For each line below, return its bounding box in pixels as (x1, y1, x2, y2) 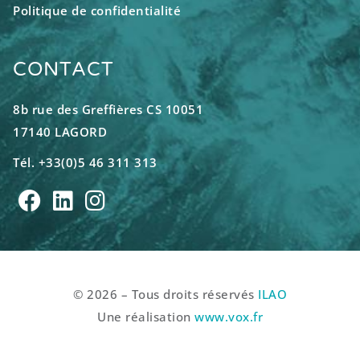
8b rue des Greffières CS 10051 (13, 101, 203, 118)
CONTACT (13, 58, 114, 82)
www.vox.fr (194, 309, 263, 325)
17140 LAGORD (13, 124, 107, 141)
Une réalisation (97, 309, 194, 325)
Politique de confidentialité (13, 2, 181, 19)
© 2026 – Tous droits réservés (73, 286, 258, 303)
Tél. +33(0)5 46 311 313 (13, 154, 157, 171)
